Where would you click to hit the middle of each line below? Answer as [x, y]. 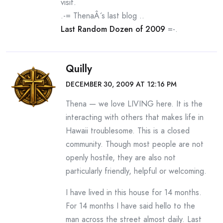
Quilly [79, 69]
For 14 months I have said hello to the [130, 206]
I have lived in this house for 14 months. [134, 192]
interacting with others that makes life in [135, 117]
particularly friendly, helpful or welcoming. [136, 171]
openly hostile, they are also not [121, 158]
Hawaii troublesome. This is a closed [128, 131]
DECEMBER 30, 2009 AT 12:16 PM [121, 84]
